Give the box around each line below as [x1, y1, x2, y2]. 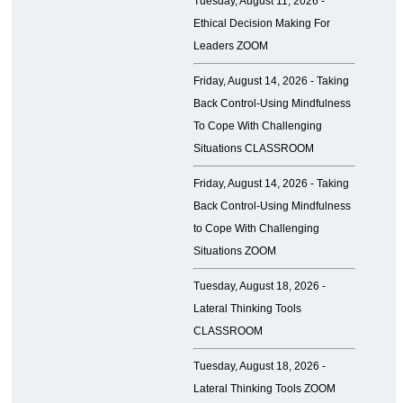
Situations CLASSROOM [193, 142, 314, 156]
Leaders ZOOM [193, 40, 268, 53]
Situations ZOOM [193, 245, 276, 258]
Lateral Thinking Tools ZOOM [193, 382, 336, 396]
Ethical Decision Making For [193, 17, 330, 31]
